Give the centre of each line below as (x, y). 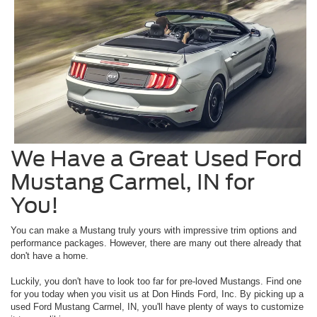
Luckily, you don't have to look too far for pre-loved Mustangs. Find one (156, 282)
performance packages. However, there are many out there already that (156, 243)
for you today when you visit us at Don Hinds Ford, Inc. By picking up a (157, 294)
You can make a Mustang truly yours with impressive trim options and (154, 231)
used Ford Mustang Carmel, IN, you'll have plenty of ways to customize (157, 307)
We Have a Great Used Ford (156, 159)
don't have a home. (50, 256)
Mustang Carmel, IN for (133, 182)
